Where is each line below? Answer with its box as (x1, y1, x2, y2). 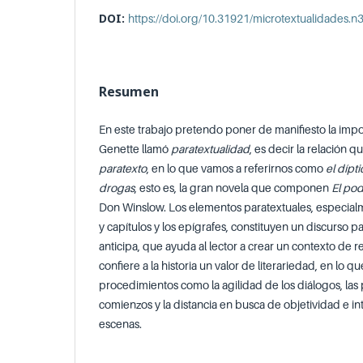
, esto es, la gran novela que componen (135, 181, 331, 195)
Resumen (99, 83, 159, 101)
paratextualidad (171, 142, 250, 156)
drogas (99, 181, 135, 195)
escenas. (99, 317, 142, 331)
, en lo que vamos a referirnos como (147, 161, 326, 176)
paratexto (99, 161, 147, 176)
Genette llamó (99, 142, 171, 156)
